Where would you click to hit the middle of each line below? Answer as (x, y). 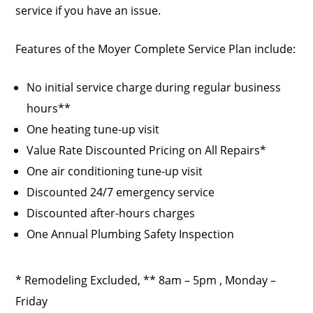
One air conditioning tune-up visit (115, 172)
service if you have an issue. (88, 11)
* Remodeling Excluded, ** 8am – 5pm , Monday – (146, 281)
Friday (32, 301)
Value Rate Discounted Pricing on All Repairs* (147, 151)
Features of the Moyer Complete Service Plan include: (156, 49)
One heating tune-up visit (93, 130)
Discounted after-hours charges (111, 213)
